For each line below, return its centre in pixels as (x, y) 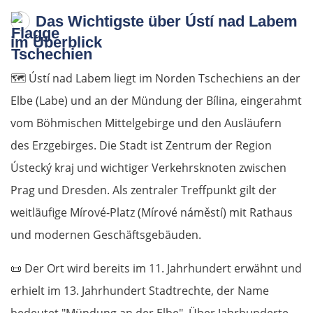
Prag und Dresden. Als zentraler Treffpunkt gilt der (144, 190)
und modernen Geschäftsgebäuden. (106, 235)
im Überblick (56, 43)
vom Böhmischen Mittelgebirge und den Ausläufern (146, 123)
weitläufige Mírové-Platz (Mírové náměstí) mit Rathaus (152, 213)
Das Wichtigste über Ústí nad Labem (167, 22)
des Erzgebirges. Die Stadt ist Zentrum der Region (141, 146)
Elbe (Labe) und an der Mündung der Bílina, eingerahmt (156, 101)
